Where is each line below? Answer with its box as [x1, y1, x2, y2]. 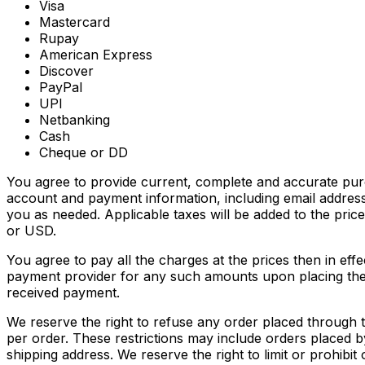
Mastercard [39, 14, 110, 31]
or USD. [7, 222, 56, 240]
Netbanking [39, 112, 110, 129]
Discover [39, 63, 94, 80]
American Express [39, 46, 152, 64]
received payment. [7, 284, 120, 301]
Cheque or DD [39, 144, 128, 161]
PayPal [39, 79, 82, 96]
